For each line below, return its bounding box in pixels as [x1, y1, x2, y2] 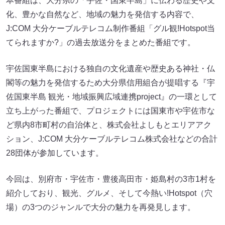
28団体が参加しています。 [6, 149, 103, 158]
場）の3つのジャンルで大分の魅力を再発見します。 [6, 203, 195, 212]
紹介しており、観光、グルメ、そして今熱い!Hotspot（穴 [6, 189, 212, 198]
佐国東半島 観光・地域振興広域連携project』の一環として [6, 92, 217, 101]
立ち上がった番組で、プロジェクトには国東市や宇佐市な [6, 106, 215, 116]
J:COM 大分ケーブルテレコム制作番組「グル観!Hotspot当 [6, 24, 215, 33]
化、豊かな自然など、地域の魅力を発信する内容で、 [6, 10, 199, 19]
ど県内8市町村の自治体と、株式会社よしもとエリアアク [6, 121, 211, 130]
